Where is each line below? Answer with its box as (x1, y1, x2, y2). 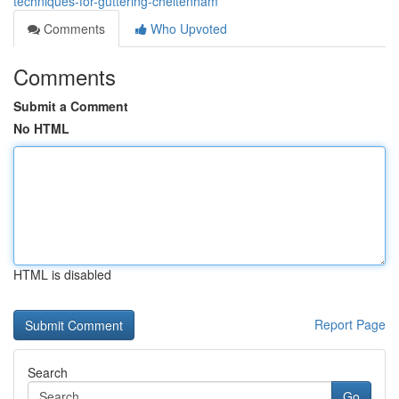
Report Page (314, 315, 386, 333)
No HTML (13, 119, 69, 137)
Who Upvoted (147, 20, 227, 37)
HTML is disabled (13, 265, 111, 283)
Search (28, 363, 68, 381)
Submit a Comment (13, 97, 128, 115)
